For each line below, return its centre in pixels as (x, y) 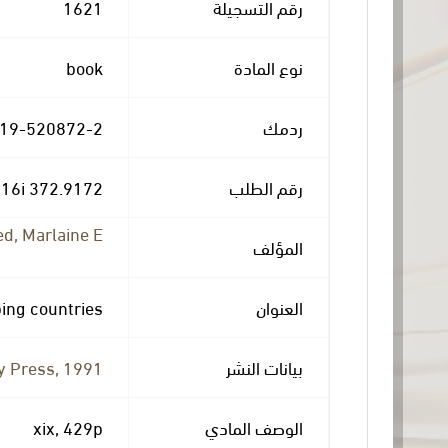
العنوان (279, 306)
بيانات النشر (264, 366)
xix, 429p (67, 426)
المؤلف (277, 246)
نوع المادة (268, 66)
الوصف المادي (253, 426)
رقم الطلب (265, 186)
